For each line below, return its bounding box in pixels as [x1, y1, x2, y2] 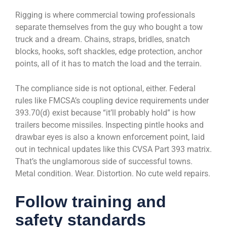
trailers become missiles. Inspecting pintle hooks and [15, 120, 204, 130]
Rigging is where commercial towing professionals [15, 10, 195, 20]
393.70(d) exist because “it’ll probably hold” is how [15, 108, 196, 118]
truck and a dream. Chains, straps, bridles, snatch [15, 34, 190, 45]
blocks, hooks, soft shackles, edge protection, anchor [15, 47, 202, 57]
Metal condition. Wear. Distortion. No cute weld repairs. [15, 169, 210, 179]
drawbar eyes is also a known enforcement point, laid [15, 132, 205, 142]
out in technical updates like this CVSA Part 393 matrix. [15, 144, 212, 155]
